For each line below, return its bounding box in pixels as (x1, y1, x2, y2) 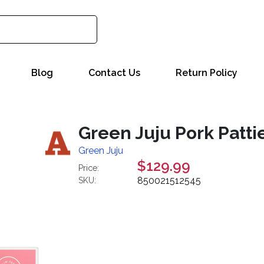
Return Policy (176, 67, 237, 78)
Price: (78, 163, 100, 173)
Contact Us (88, 67, 140, 78)
